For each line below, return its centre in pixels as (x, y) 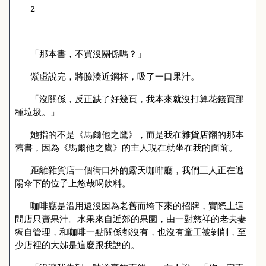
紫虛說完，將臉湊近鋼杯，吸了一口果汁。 (115, 76)
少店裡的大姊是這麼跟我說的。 (77, 245)
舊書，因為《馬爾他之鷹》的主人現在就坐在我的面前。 (126, 147)
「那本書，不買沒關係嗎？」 (88, 53)
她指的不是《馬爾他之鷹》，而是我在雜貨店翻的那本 (137, 134)
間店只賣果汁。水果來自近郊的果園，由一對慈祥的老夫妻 (131, 218)
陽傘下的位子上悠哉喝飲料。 (73, 183)
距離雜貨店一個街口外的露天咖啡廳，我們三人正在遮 (137, 170)
